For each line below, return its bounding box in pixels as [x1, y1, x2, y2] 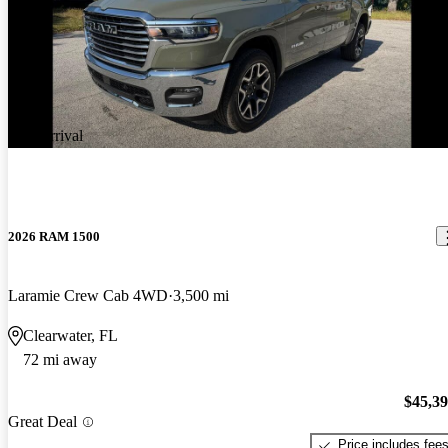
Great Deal [8, 413, 77, 431]
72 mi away [23, 350, 97, 368]
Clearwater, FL [23, 326, 118, 344]
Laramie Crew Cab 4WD [8, 286, 168, 304]
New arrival [8, 127, 83, 145]
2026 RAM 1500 [8, 228, 100, 244]
